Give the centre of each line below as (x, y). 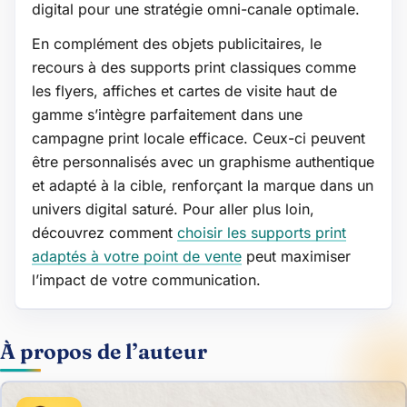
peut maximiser (296, 256)
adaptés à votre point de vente (137, 256)
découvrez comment (104, 232)
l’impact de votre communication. (146, 279)
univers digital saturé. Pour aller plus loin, (173, 208)
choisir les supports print (262, 232)
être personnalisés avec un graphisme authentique (203, 161)
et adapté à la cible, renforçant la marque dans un (203, 185)
